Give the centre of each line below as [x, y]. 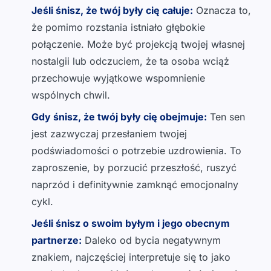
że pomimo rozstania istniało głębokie [118, 28]
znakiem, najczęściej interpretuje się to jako [131, 257]
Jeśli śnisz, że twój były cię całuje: [112, 11]
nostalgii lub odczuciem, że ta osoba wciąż [130, 61]
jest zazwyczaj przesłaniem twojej [109, 134]
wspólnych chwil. [71, 95]
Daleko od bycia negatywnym [151, 240]
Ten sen [226, 117]
